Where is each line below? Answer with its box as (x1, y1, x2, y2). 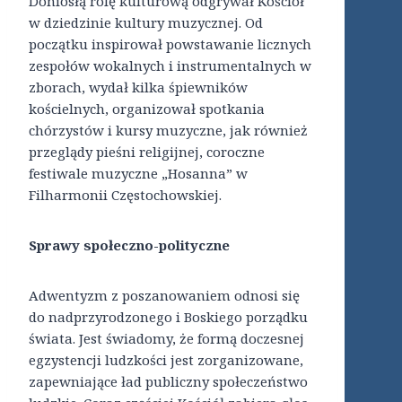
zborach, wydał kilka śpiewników (29, 78, 248, 97)
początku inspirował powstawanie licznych (29, 35, 311, 54)
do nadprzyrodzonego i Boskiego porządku (29, 308, 308, 327)
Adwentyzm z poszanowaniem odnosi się (29, 286, 300, 305)
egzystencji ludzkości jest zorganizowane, (29, 351, 303, 370)
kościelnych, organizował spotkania (29, 100, 265, 118)
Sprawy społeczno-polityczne (29, 236, 230, 255)
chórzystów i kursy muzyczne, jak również (29, 121, 308, 140)
